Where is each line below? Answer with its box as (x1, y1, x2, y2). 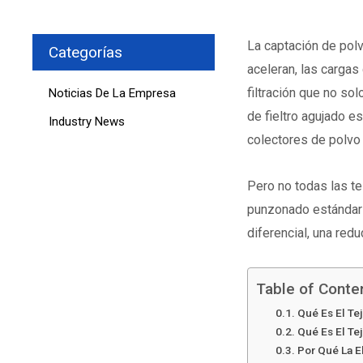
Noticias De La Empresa (49, 85, 176, 100)
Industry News (49, 113, 125, 129)
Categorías (49, 43, 122, 62)
